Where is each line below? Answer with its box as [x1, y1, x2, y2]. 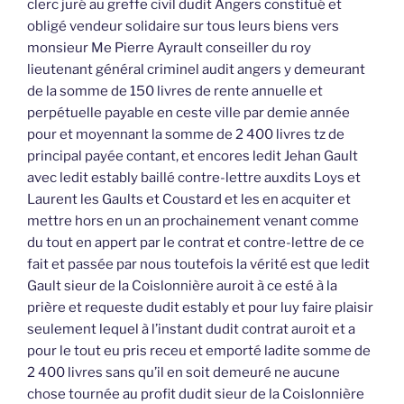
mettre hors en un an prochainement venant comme [27, 213, 359, 230]
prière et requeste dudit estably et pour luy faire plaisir [27, 299, 373, 317]
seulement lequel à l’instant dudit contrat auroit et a [27, 321, 355, 338]
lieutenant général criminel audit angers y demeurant [27, 61, 365, 78]
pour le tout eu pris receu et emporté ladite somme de [27, 343, 371, 360]
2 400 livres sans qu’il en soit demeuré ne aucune [27, 364, 340, 381]
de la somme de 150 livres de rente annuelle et [27, 83, 323, 100]
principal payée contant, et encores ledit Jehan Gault [27, 148, 358, 165]
